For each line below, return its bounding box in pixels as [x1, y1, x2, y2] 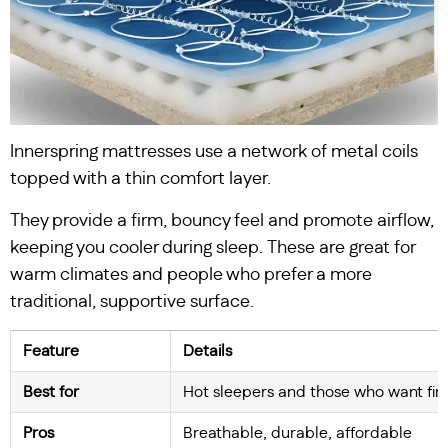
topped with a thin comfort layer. [10, 170, 271, 189]
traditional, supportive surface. [10, 292, 254, 311]
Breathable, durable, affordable [183, 425, 412, 442]
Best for [23, 384, 79, 401]
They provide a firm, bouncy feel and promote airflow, [10, 211, 434, 230]
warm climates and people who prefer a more [10, 265, 372, 284]
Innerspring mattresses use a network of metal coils [10, 143, 418, 162]
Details [183, 343, 232, 360]
